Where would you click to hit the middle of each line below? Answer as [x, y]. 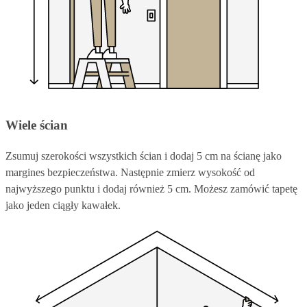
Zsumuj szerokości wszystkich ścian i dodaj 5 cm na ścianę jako [144, 156]
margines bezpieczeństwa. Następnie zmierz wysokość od [130, 172]
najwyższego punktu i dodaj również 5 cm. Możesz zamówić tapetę [151, 188]
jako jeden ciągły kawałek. [63, 205]
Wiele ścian [37, 125]
